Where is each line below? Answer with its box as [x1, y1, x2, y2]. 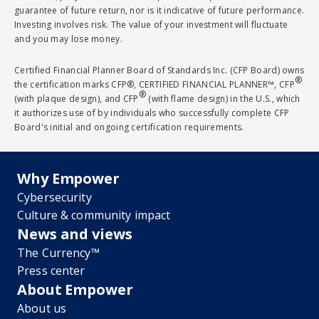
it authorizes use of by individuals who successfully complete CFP [14, 106, 290, 119]
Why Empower [17, 168, 120, 188]
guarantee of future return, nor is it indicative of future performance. [14, 4, 305, 16]
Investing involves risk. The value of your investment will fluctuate [14, 18, 288, 31]
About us [17, 300, 67, 316]
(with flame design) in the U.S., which [146, 92, 300, 105]
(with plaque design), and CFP [14, 92, 139, 105]
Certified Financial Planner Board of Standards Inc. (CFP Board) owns [14, 63, 305, 76]
